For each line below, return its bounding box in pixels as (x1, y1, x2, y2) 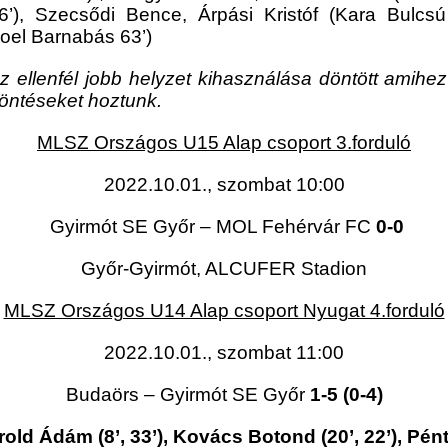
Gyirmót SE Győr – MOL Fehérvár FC (44, 216, 376, 238)
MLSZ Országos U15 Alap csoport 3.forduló (37, 132, 411, 154)
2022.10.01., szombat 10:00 (103, 174, 345, 196)
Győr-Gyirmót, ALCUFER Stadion (81, 258, 367, 280)
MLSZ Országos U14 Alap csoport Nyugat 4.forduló (3, 300, 445, 322)
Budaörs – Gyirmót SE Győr (65, 384, 310, 406)
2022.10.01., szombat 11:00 (104, 342, 344, 364)
